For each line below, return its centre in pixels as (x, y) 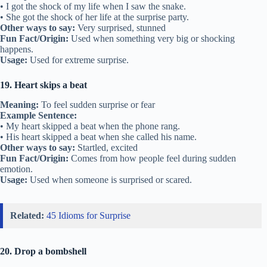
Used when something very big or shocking (152, 39)
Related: (27, 215)
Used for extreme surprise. (78, 60)
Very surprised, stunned (120, 28)
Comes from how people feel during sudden (152, 158)
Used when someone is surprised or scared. (110, 179)
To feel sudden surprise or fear (97, 104)
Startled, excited (106, 147)
